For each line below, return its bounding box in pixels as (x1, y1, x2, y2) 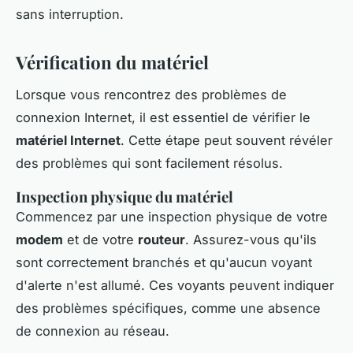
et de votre (63, 231, 138, 247)
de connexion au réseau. (16, 322, 169, 339)
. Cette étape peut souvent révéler (121, 132, 333, 148)
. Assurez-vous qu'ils (185, 231, 317, 247)
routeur (138, 231, 185, 247)
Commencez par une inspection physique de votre (16, 208, 328, 225)
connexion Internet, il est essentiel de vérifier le (16, 109, 310, 125)
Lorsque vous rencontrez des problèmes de (16, 86, 287, 102)
